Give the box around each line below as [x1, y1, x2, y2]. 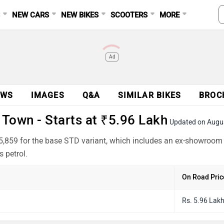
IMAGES [31, 90, 64, 100]
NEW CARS [12, 10, 49, 19]
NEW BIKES [61, 10, 99, 19]
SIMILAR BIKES [117, 90, 181, 100]
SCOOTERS [110, 10, 148, 19]
